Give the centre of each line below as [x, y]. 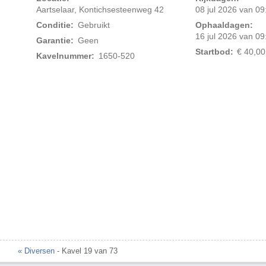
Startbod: [214, 52]
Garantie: [55, 41]
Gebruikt [94, 25]
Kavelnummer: [66, 56]
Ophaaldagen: [224, 25]
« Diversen [36, 251]
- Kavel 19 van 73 [86, 251]
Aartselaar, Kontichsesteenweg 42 [100, 10]
